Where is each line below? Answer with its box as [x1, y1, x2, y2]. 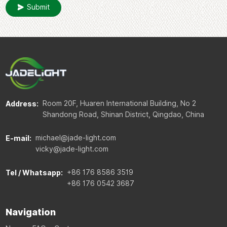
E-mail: [5, 134, 31, 142]
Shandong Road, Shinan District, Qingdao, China [42, 110, 204, 119]
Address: [5, 99, 39, 108]
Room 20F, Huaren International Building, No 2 [42, 99, 196, 107]
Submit [27, 3, 50, 12]
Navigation [5, 206, 56, 217]
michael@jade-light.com [35, 133, 116, 142]
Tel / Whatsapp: [5, 168, 63, 177]
